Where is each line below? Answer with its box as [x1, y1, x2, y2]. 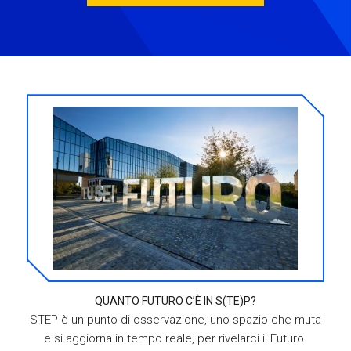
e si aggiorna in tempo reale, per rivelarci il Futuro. [44, 331, 307, 346]
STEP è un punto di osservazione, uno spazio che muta [30, 312, 321, 327]
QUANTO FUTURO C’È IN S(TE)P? [95, 295, 256, 308]
